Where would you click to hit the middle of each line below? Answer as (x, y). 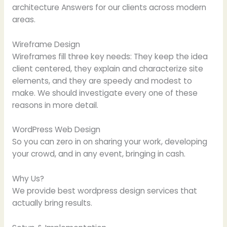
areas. (24, 19)
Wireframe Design (46, 44)
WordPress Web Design (56, 130)
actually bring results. (52, 203)
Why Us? (28, 179)
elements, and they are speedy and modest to (102, 81)
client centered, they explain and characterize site (107, 68)
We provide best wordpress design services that (104, 191)
